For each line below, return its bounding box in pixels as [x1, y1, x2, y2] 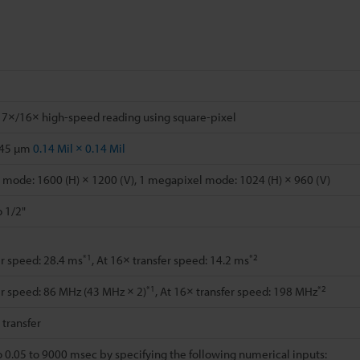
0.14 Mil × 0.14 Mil [33, 141, 125, 157]
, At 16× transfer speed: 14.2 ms [92, 252, 249, 268]
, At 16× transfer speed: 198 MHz [155, 284, 317, 300]
